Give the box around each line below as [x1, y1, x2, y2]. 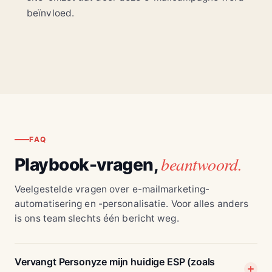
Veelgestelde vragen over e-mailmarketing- [15, 183, 210, 195]
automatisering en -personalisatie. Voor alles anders [15, 198, 249, 210]
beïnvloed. [27, 7, 74, 19]
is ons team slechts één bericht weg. [15, 212, 179, 225]
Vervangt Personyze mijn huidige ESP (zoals [15, 256, 216, 268]
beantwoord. [161, 152, 242, 176]
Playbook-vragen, [15, 154, 161, 175]
